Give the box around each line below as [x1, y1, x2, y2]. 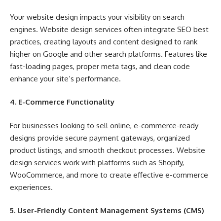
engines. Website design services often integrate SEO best [10, 24, 209, 34]
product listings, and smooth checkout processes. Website [10, 145, 205, 155]
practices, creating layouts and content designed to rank [10, 37, 197, 46]
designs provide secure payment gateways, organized [10, 133, 190, 143]
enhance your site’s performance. [10, 74, 121, 83]
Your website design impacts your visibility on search [10, 12, 184, 22]
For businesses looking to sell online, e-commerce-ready [10, 120, 198, 130]
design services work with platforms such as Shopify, [10, 157, 184, 167]
